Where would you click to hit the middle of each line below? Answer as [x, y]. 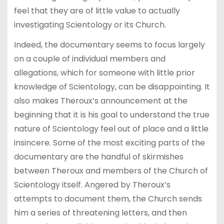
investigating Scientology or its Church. [90, 24]
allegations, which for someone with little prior [104, 73]
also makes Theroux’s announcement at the [100, 101]
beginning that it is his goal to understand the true [111, 115]
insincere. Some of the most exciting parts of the [109, 143]
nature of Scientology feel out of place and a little [111, 129]
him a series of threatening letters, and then [100, 213]
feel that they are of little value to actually [97, 10]
